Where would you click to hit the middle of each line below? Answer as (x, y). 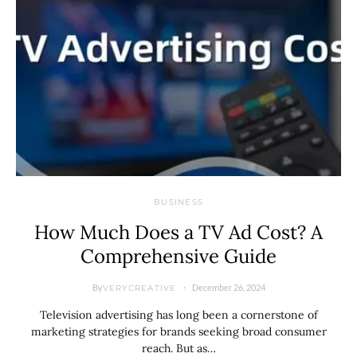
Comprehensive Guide (178, 256)
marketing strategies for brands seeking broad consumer (178, 331)
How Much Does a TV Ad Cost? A (178, 232)
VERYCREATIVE (139, 288)
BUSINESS (178, 202)
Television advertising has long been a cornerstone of (178, 315)
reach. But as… (178, 348)
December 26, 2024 (228, 287)
